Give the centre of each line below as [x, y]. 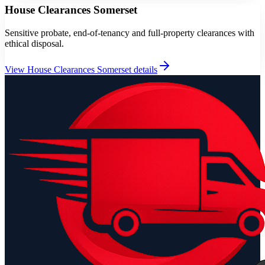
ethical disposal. [34, 44]
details [144, 70]
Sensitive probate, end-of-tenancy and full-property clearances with [130, 33]
